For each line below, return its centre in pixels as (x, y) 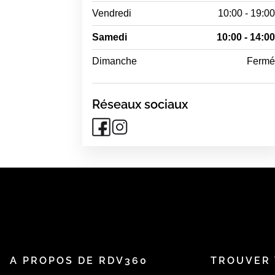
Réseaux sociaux (140, 104)
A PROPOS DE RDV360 (79, 261)
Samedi (110, 37)
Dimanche (115, 61)
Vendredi (112, 13)
